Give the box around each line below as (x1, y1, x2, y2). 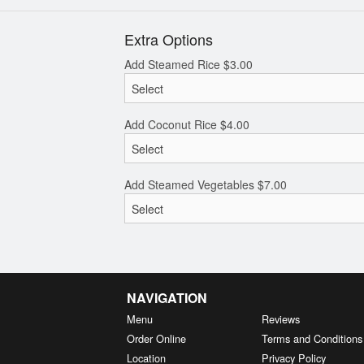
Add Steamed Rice (123, 56, 223, 73)
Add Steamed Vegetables (123, 176, 258, 193)
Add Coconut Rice (123, 116, 220, 133)
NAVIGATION (126, 288, 207, 307)
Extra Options (123, 28, 213, 50)
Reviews (262, 311, 301, 327)
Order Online (126, 331, 186, 346)
